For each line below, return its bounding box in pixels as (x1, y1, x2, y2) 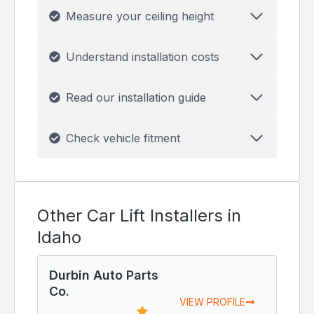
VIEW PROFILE (179, 296, 245, 308)
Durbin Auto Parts (49, 268, 158, 283)
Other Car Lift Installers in (37, 205, 241, 226)
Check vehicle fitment (66, 131, 180, 146)
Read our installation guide (66, 90, 206, 105)
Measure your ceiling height (66, 9, 214, 24)
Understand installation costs (66, 50, 219, 64)
